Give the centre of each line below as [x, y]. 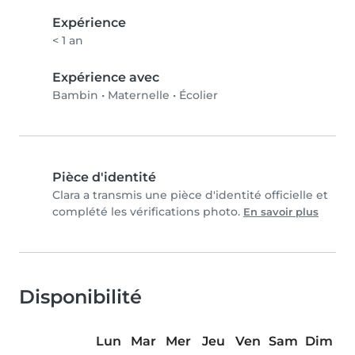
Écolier [198, 95]
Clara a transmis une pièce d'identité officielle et [190, 195]
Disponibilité [80, 297]
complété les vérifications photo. [148, 212]
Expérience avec [106, 78]
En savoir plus [281, 212]
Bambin [75, 95]
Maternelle [139, 95]
